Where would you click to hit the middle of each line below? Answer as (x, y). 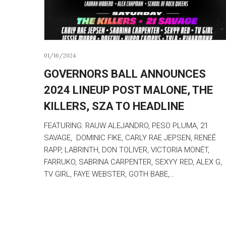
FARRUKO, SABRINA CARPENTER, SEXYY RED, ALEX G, (133, 162)
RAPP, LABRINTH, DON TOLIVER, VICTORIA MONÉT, (127, 150)
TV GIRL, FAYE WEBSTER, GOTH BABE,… (109, 174)
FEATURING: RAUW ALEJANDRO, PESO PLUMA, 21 (126, 125)
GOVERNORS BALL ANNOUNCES (125, 74)
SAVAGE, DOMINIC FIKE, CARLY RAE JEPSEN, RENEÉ (130, 137)
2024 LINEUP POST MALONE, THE (128, 90)
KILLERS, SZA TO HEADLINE (114, 106)
